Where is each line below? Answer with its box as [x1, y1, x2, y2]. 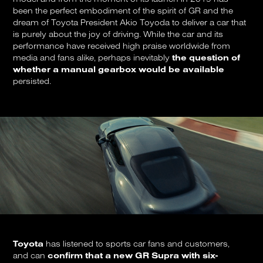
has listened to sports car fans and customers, [43, 238, 230, 249]
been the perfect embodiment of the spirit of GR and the [13, 5, 234, 16]
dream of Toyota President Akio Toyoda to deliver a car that [13, 17, 247, 28]
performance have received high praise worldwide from [13, 41, 231, 52]
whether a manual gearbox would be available [13, 64, 225, 75]
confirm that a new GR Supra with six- [48, 249, 218, 261]
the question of [172, 52, 241, 63]
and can [13, 249, 48, 261]
